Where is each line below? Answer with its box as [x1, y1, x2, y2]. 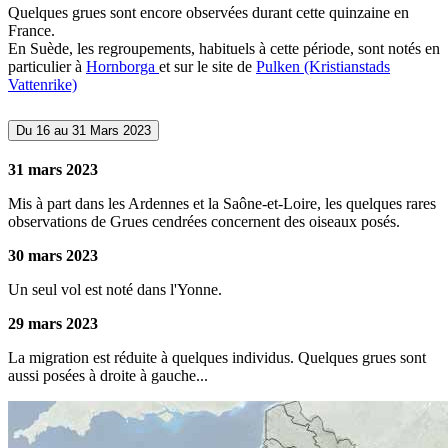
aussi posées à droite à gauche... [8, 367, 208, 385]
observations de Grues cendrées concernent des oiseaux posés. [8, 213, 400, 231]
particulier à [8, 58, 86, 76]
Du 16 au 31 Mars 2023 [16, 123, 151, 139]
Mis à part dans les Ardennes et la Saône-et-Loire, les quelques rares [8, 195, 436, 213]
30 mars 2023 [8, 247, 98, 265]
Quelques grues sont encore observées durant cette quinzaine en [8, 4, 409, 22]
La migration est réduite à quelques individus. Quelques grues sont [8, 349, 426, 367]
